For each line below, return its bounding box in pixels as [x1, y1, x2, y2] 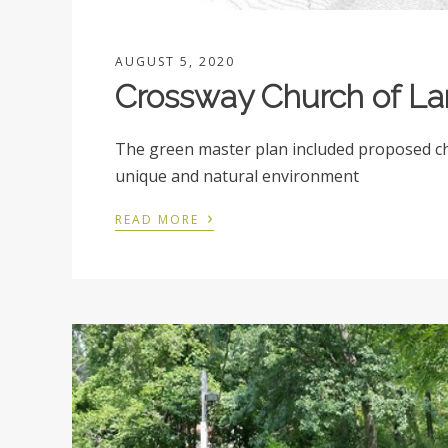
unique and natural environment [115, 165, 360, 188]
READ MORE [115, 211, 205, 229]
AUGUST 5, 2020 [115, 53, 236, 71]
